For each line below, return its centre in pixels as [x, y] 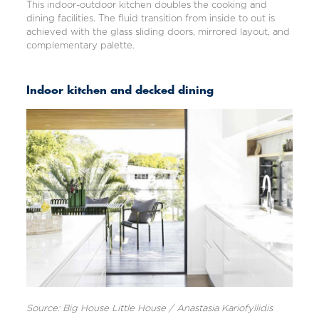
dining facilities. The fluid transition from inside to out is [150, 19]
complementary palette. [80, 46]
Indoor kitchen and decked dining [120, 91]
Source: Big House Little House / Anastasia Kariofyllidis [149, 308]
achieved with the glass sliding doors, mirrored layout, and [158, 33]
